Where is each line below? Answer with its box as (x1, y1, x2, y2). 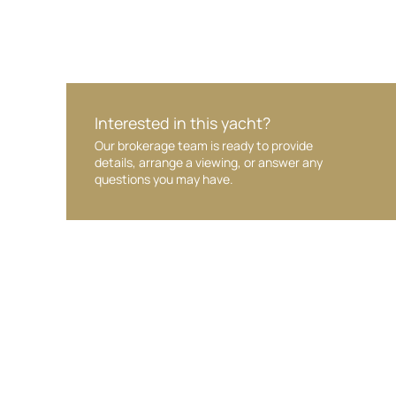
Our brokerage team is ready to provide (94, 136, 313, 154)
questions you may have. (94, 170, 233, 187)
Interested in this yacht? (94, 111, 270, 133)
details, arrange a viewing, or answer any (94, 153, 323, 171)
